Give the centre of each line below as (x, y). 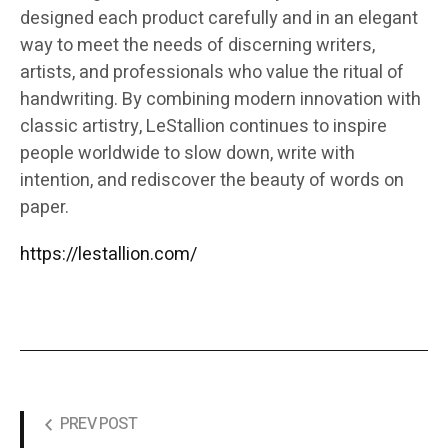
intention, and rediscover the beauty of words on (212, 181)
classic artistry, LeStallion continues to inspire (203, 127)
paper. (44, 208)
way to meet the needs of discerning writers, (197, 46)
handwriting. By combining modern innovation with (220, 100)
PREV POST (98, 424)
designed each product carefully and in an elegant (219, 19)
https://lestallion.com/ (108, 255)
